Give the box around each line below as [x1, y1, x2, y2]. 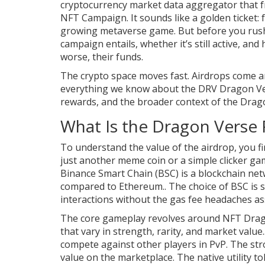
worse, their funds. [60, 50, 143, 63]
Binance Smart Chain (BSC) [60, 166, 179, 180]
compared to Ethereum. [60, 179, 164, 193]
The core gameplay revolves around [60, 211, 222, 225]
